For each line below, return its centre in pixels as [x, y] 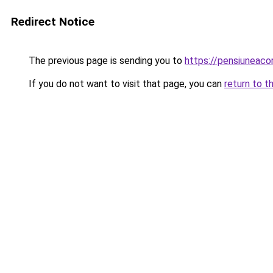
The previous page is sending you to [105, 61]
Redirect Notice [53, 22]
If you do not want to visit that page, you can [125, 84]
